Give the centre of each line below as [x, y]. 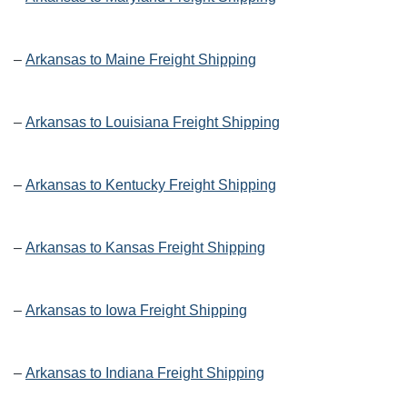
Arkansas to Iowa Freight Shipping [136, 311]
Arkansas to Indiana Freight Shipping [145, 373]
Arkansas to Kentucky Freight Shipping [151, 185]
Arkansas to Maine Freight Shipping [141, 60]
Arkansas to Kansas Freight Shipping [145, 248]
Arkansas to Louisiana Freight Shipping [153, 123]
